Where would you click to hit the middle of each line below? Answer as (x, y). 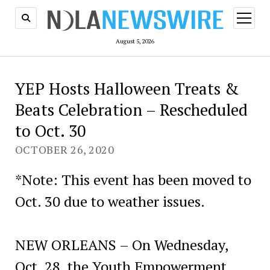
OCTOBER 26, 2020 (64, 149)
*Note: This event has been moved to (133, 179)
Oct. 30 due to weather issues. (110, 201)
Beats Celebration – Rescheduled (131, 109)
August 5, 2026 (135, 41)
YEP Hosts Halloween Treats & (127, 88)
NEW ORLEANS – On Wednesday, (121, 244)
